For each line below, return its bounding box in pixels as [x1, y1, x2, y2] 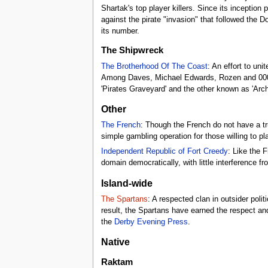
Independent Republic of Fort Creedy [100, 147, 228, 156]
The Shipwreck [100, 45, 163, 56]
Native [100, 236, 130, 248]
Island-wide [100, 177, 153, 188]
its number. [100, 26, 139, 35]
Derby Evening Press [114, 217, 188, 226]
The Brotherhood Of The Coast [100, 62, 208, 71]
